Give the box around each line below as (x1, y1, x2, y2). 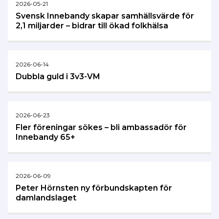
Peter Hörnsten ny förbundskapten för (16, 183, 172, 193)
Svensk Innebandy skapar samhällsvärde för (16, 11, 194, 21)
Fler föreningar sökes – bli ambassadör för (16, 122, 187, 132)
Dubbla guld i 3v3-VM (16, 71, 100, 81)
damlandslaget (16, 193, 76, 202)
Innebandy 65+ (16, 132, 75, 142)
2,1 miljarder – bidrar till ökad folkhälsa (16, 21, 168, 30)
